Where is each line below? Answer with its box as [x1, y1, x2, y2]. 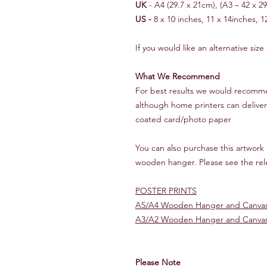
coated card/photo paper [135, 113, 231, 125]
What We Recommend [135, 70, 222, 82]
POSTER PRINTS [135, 185, 197, 196]
